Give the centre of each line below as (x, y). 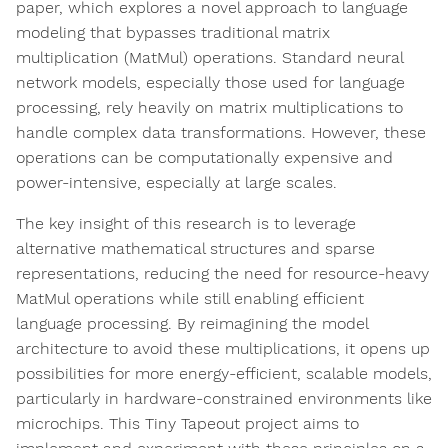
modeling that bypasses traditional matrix (173, 33)
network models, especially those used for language (210, 83)
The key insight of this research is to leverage (186, 224)
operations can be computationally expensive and (204, 158)
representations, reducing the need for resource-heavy (222, 274)
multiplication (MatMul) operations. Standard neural (209, 58)
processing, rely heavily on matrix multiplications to (209, 108)
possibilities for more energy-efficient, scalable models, (224, 374)
